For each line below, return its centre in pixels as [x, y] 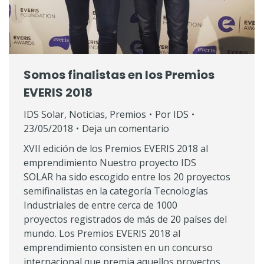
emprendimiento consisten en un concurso [118, 247]
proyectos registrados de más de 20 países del [125, 219]
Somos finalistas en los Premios [119, 75]
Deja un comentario [126, 128]
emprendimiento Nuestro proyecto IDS [110, 163]
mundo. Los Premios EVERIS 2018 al [102, 233]
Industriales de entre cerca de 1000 [100, 205]
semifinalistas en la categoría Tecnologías [116, 191]
